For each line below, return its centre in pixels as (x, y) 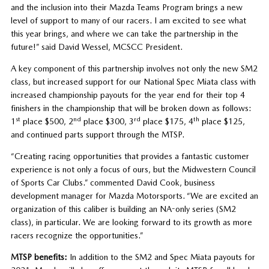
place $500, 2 (47, 121)
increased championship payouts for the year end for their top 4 (128, 95)
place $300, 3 (107, 121)
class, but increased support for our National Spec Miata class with (133, 81)
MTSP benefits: (39, 257)
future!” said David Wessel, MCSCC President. (96, 47)
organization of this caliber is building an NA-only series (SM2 (123, 209)
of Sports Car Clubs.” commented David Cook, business (113, 182)
